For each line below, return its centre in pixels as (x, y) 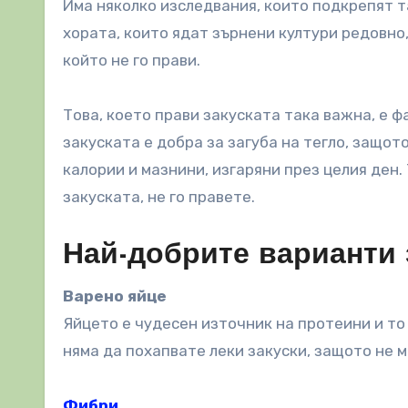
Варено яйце (115, 296)
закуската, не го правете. (159, 196)
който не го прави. (132, 60)
